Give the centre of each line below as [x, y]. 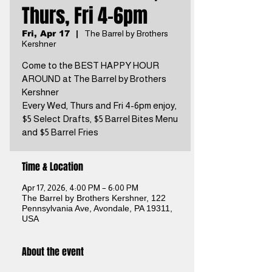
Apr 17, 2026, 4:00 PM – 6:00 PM [80, 188]
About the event [53, 252]
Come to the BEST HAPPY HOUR [90, 65]
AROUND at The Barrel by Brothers [94, 79]
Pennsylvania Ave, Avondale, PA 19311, [97, 208]
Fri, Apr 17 [46, 33]
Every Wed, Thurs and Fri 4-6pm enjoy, [99, 105]
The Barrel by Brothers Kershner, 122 [94, 198]
